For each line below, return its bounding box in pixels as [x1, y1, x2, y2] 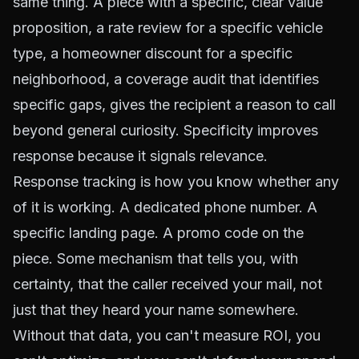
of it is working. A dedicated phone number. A [13, 199, 317, 216]
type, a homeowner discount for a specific [13, 45, 292, 62]
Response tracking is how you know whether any [13, 173, 339, 190]
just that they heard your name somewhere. [13, 301, 299, 318]
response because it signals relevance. [13, 147, 268, 164]
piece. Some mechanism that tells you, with [13, 250, 298, 267]
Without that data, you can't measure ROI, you [13, 327, 321, 344]
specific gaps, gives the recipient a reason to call [13, 96, 336, 113]
